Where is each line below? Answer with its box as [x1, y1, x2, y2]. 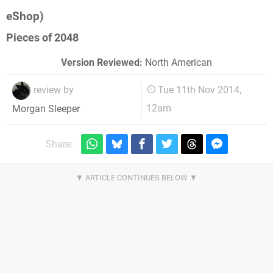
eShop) [6, 9, 44, 23]
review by [34, 84, 74, 96]
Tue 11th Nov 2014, [158, 84, 242, 96]
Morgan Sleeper [12, 102, 80, 115]
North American [143, 57, 212, 69]
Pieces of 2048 [6, 32, 79, 44]
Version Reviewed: [61, 57, 143, 69]
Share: [45, 138, 73, 150]
